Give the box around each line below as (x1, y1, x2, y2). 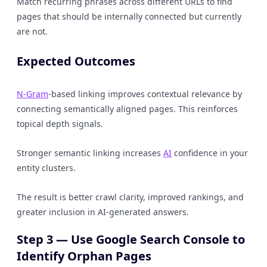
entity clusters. (17, 162, 76, 173)
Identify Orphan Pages (17, 248, 151, 264)
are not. (17, 26, 48, 37)
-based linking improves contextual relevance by (48, 88, 242, 100)
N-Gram (17, 88, 48, 100)
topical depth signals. (17, 118, 103, 129)
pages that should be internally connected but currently (17, 11, 241, 22)
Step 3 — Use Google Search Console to (17, 231, 245, 247)
